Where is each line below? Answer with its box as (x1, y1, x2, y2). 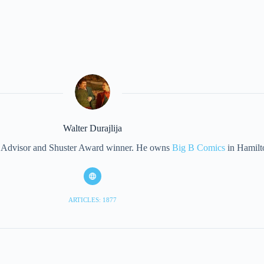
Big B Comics (172, 143, 226, 153)
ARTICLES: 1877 (68, 196, 117, 204)
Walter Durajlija (62, 123, 122, 134)
